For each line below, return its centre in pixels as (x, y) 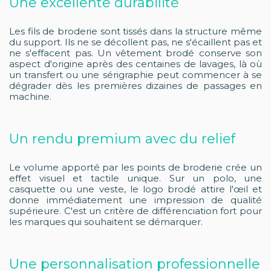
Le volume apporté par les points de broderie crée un (135, 167)
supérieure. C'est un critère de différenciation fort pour (135, 211)
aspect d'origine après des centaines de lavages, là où (135, 64)
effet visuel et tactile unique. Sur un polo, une (135, 178)
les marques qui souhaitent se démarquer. (106, 221)
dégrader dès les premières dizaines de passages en (135, 85)
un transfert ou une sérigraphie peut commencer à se (135, 74)
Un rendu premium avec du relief (122, 139)
